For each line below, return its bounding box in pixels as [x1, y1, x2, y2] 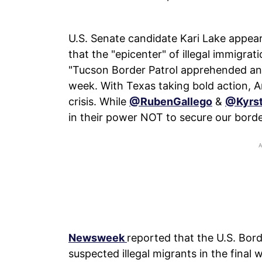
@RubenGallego [129, 95, 212, 108]
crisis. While [68, 95, 129, 108]
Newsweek [68, 231, 127, 244]
